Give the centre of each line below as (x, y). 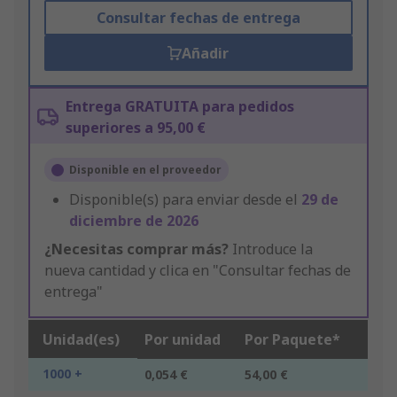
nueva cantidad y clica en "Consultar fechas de (198, 271)
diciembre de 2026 (134, 221)
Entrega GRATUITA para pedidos (180, 107)
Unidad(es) (81, 340)
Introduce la (271, 249)
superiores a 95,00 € (136, 128)
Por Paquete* (292, 340)
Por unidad (183, 340)
